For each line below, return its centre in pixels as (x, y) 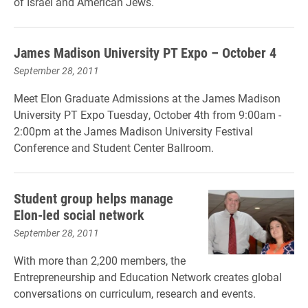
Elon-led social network (79, 214)
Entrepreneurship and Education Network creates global (148, 277)
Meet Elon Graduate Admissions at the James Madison (147, 98)
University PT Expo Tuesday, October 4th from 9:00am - (147, 114)
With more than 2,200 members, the (100, 260)
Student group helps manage (93, 198)
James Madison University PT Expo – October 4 (145, 52)
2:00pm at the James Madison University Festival (133, 131)
